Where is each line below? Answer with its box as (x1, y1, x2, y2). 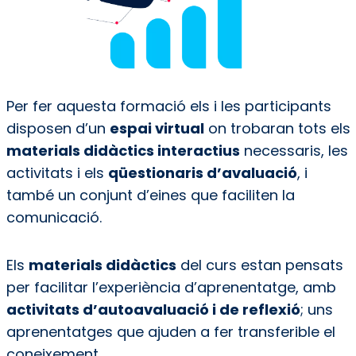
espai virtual (109, 118, 204, 139)
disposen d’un (6, 118, 110, 139)
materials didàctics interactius (6, 141, 240, 161)
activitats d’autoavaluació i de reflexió (6, 300, 300, 320)
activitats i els (6, 163, 108, 184)
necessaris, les (239, 141, 348, 161)
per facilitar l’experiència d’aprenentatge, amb (6, 277, 336, 298)
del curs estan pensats (176, 255, 343, 276)
